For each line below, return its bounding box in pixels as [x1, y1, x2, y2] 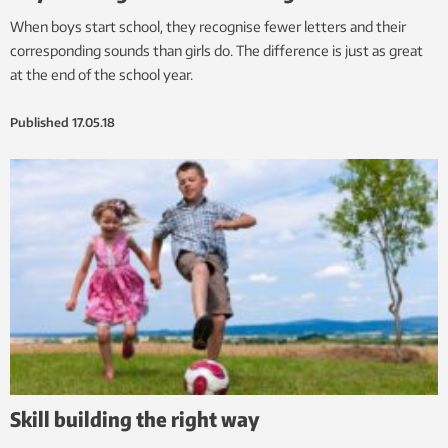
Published [10, 115, 69, 131]
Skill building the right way [10, 405, 260, 431]
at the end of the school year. [10, 66, 193, 84]
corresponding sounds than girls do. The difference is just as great [10, 42, 423, 60]
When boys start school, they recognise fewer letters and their [10, 18, 406, 36]
